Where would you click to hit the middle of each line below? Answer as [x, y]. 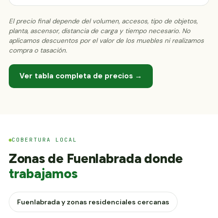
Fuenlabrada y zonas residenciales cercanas [93, 202]
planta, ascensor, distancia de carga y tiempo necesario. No [100, 31]
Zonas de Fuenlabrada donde [96, 158]
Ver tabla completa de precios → [81, 76]
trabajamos [43, 173]
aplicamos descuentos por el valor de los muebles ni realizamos [106, 40]
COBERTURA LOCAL [45, 140]
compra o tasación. [38, 50]
